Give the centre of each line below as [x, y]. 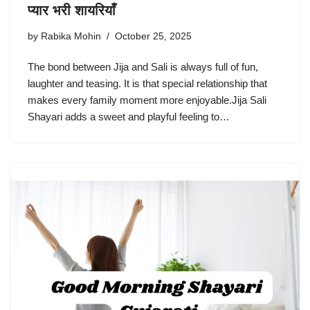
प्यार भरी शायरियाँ [72, 11]
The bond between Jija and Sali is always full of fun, [143, 67]
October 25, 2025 [153, 37]
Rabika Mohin [71, 37]
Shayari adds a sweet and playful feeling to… [130, 117]
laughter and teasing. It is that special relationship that [147, 84]
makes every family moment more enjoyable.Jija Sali [147, 100]
